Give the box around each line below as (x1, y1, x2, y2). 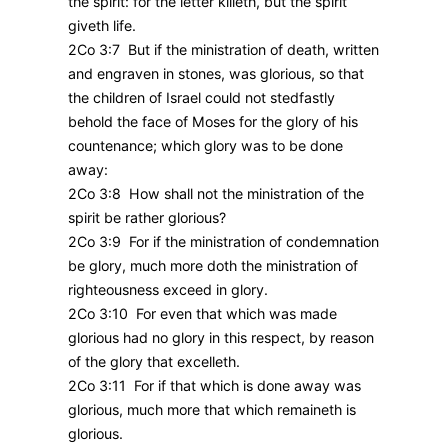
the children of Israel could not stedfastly (68, 88, 335, 106)
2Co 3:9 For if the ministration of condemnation (68, 232, 379, 250)
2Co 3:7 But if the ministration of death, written (68, 40, 379, 58)
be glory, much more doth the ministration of (68, 256, 358, 274)
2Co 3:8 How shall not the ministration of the (68, 184, 364, 202)
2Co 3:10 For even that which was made (68, 304, 337, 322)
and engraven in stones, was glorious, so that (68, 64, 364, 82)
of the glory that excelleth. (68, 352, 240, 370)
